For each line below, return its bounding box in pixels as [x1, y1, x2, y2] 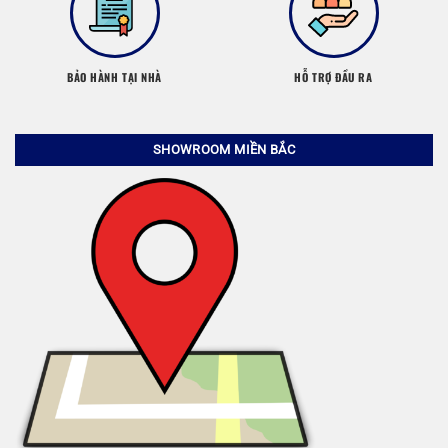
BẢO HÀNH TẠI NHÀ [67, 69, 162, 86]
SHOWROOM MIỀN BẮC [152, 141, 296, 157]
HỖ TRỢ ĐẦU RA [294, 69, 373, 86]
